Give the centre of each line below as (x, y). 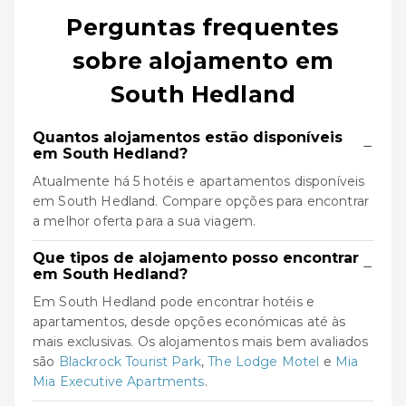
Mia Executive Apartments (119, 382)
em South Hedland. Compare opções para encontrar (201, 201)
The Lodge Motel (264, 362)
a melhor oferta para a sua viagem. (145, 221)
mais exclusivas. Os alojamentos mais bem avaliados (201, 342)
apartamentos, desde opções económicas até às (189, 322)
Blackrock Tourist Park (130, 362)
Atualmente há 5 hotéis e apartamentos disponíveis (199, 181)
